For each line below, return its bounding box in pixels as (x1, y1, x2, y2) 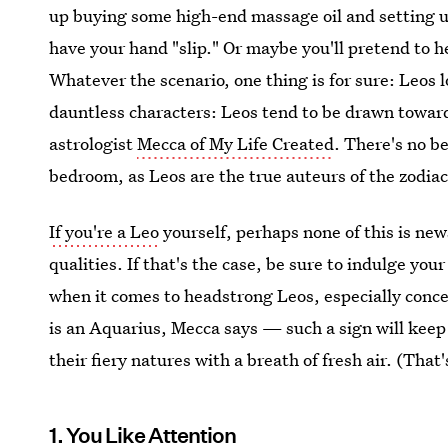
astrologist (49, 132, 138, 155)
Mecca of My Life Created (137, 132, 335, 155)
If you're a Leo (49, 220, 160, 243)
